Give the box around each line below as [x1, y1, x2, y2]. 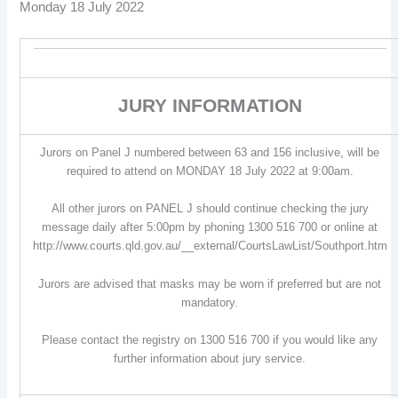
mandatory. [181, 295, 239, 309]
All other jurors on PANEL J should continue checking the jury [51, 202, 369, 216]
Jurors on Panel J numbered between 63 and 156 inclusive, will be [40, 145, 380, 159]
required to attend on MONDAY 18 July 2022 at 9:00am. [66, 163, 354, 178]
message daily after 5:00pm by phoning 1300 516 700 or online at [42, 220, 378, 235]
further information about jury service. [114, 351, 306, 365]
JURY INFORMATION [117, 94, 302, 116]
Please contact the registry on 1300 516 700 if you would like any [42, 332, 378, 346]
